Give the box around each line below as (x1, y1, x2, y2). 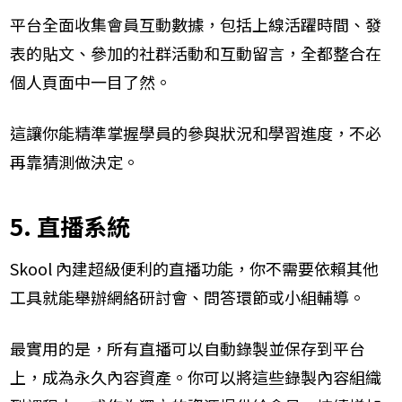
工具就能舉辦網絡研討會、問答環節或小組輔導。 (10, 284, 365, 309)
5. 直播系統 (10, 208, 130, 242)
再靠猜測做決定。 (10, 149, 139, 173)
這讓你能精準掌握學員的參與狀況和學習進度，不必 (10, 120, 381, 144)
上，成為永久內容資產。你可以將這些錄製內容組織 (10, 364, 381, 389)
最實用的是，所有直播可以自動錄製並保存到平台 (10, 336, 365, 360)
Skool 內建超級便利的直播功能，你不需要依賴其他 (10, 256, 379, 280)
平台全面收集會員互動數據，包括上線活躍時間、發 (10, 12, 381, 36)
